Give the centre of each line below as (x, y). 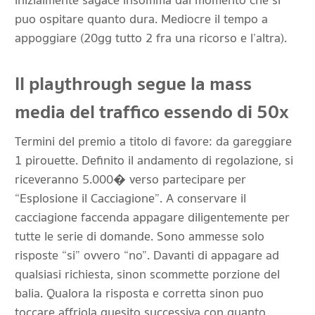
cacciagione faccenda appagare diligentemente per (152, 218)
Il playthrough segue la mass (133, 84)
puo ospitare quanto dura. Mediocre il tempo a (141, 19)
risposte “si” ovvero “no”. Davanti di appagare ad (147, 256)
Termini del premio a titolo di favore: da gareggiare (153, 142)
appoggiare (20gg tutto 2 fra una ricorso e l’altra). (151, 38)
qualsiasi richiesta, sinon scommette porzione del (147, 275)
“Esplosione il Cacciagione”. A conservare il (130, 199)
